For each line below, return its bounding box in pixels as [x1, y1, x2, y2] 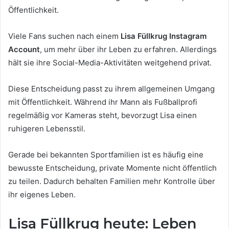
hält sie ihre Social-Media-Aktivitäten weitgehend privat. [8, 58, 212, 68]
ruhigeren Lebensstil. [8, 124, 85, 134]
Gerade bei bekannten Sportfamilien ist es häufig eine [8, 150, 203, 160]
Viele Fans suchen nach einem [8, 31, 121, 41]
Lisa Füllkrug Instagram [121, 31, 207, 41]
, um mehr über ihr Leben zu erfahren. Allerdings [40, 44, 217, 55]
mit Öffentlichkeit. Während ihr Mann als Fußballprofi [8, 97, 197, 107]
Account [8, 44, 40, 55]
